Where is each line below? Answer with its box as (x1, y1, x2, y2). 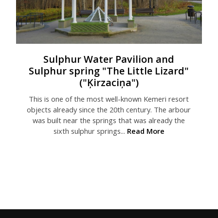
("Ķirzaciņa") (79, 76, 139, 90)
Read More (127, 126, 164, 136)
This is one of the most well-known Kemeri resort (29, 94, 189, 104)
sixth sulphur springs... (53, 126, 127, 136)
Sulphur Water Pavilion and (43, 53, 175, 66)
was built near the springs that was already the (33, 115, 185, 126)
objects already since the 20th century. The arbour (27, 105, 191, 115)
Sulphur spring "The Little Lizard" (29, 64, 189, 78)
